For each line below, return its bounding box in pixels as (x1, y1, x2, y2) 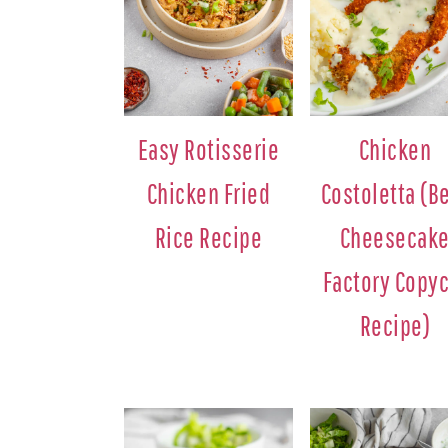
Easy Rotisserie (137, 133, 280, 167)
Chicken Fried (146, 177, 271, 211)
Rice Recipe (154, 221, 263, 255)
